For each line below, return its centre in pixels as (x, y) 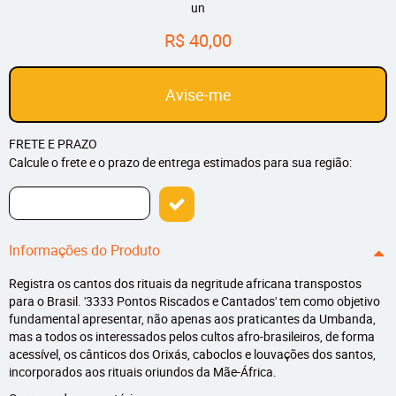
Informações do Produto (84, 251)
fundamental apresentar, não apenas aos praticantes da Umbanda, (192, 319)
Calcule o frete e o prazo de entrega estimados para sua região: (180, 163)
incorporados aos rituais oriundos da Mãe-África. (143, 372)
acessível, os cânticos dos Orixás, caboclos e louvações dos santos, (192, 354)
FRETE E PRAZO (53, 144)
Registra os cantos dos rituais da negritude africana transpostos (185, 284)
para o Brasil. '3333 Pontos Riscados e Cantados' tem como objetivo (194, 301)
